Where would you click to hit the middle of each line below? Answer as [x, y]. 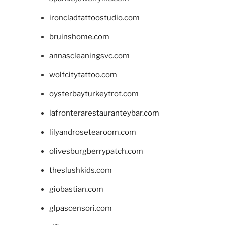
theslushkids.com [80, 170]
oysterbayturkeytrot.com [94, 94]
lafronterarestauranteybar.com [104, 113]
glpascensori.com [80, 208]
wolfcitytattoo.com [83, 75]
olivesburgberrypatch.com [96, 151]
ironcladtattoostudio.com [94, 17]
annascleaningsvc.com [89, 55]
